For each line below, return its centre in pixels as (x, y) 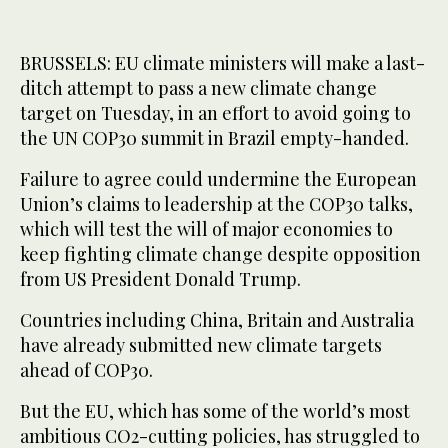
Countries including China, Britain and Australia (217, 320)
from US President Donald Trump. (160, 279)
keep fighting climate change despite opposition (220, 254)
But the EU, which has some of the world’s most (215, 411)
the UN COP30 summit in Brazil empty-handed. (214, 138)
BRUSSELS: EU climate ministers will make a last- (222, 63)
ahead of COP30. (86, 370)
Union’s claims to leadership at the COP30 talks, (216, 204)
